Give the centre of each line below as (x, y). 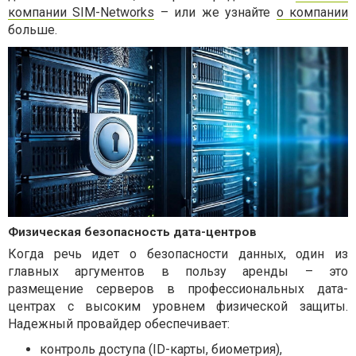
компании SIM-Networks (81, 12)
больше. (33, 30)
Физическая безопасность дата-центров (132, 232)
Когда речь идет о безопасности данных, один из (178, 254)
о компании (312, 12)
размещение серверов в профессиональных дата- (178, 289)
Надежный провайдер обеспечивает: (119, 324)
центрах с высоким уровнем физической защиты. (178, 306)
